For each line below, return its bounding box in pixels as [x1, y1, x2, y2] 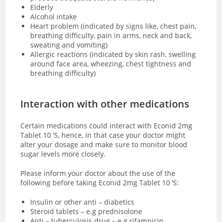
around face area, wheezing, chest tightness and [30, 58, 192, 68]
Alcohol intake [30, 11, 77, 21]
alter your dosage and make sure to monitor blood [20, 139, 188, 149]
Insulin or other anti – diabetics [30, 197, 135, 207]
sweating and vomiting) [30, 40, 108, 50]
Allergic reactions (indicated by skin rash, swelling [30, 49, 196, 59]
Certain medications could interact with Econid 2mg [20, 120, 193, 130]
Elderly [30, 2, 54, 12]
